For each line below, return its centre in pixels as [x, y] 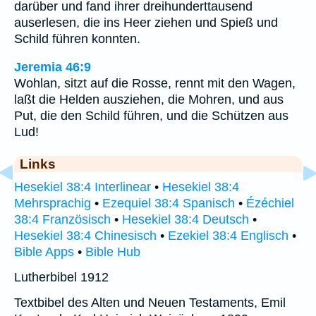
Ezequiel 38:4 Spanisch [169, 203]
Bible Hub [113, 252]
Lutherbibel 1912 [61, 278]
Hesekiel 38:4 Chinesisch [85, 236]
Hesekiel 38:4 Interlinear [83, 187]
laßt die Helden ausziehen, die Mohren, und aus [149, 100]
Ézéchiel [270, 203]
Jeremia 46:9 [53, 67]
